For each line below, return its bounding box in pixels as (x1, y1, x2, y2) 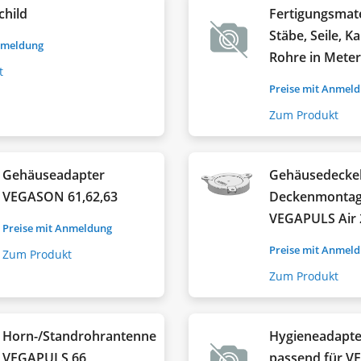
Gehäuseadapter (2, 165, 106, 184)
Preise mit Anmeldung (2, 220, 113, 235)
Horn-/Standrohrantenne (2, 326, 157, 345)
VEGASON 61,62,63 (2, 187, 118, 205)
